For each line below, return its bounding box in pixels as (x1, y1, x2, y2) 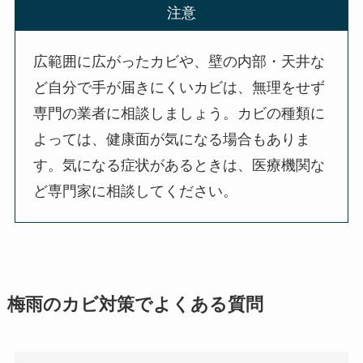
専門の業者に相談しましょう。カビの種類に (33, 105, 326, 122)
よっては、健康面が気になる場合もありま (33, 130, 311, 147)
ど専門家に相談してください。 (33, 182, 238, 199)
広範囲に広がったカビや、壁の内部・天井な (33, 53, 326, 70)
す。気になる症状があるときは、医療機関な (33, 156, 326, 173)
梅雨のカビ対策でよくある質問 (6, 295, 263, 315)
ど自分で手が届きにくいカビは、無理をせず (33, 79, 326, 96)
